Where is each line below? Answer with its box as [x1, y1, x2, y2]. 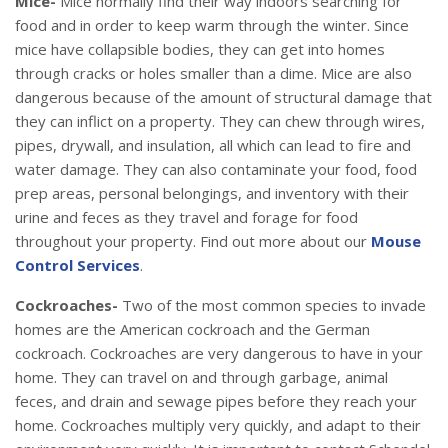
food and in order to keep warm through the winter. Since [15, 15, 409, 36]
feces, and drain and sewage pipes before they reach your [15, 391, 417, 412]
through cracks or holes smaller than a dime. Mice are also [15, 63, 412, 84]
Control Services [15, 255, 140, 276]
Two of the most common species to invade [118, 295, 426, 316]
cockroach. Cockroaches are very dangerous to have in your [15, 343, 423, 364]
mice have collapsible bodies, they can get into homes [15, 39, 385, 60]
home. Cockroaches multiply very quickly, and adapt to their [15, 415, 421, 436]
